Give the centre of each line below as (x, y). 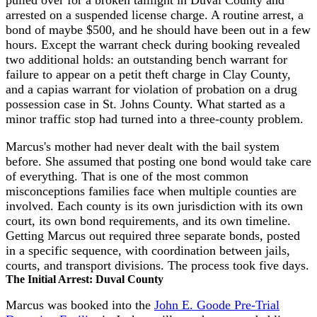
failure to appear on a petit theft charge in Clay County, (148, 74)
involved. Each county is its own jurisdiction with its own (154, 206)
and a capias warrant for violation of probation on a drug (151, 89)
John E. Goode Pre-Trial (217, 305)
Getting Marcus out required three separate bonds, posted (153, 235)
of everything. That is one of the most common (127, 176)
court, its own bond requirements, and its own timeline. (148, 220)
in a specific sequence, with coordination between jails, (148, 250)
